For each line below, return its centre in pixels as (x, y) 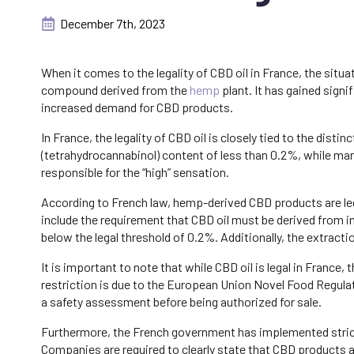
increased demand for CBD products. (137, 107)
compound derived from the (115, 90)
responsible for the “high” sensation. (135, 172)
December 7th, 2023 (113, 24)
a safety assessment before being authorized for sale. (181, 302)
